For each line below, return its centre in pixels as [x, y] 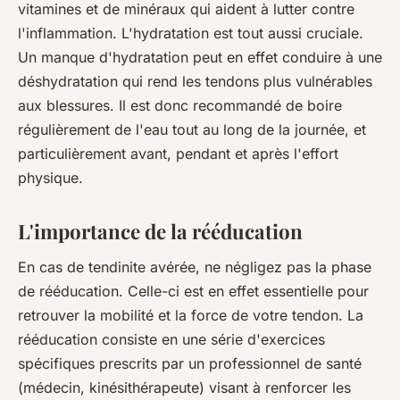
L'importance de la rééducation [160, 231]
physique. [50, 177]
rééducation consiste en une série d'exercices [171, 339]
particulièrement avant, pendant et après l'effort [178, 153]
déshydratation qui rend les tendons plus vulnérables [195, 81]
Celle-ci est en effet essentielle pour [246, 291]
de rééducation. [71, 291]
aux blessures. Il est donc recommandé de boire [180, 105]
